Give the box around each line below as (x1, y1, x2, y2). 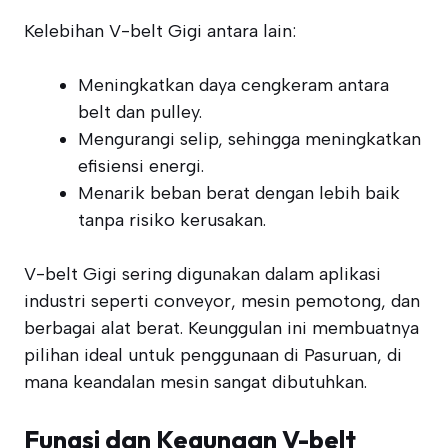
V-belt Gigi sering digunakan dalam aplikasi (24, 263, 381, 285)
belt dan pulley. (78, 101, 202, 123)
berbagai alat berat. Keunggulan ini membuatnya (24, 317, 419, 339)
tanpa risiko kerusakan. (78, 209, 266, 231)
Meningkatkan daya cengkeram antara (78, 74, 389, 96)
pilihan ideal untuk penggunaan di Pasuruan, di (24, 344, 402, 366)
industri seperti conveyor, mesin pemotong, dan (24, 290, 420, 312)
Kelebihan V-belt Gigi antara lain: (24, 20, 296, 42)
